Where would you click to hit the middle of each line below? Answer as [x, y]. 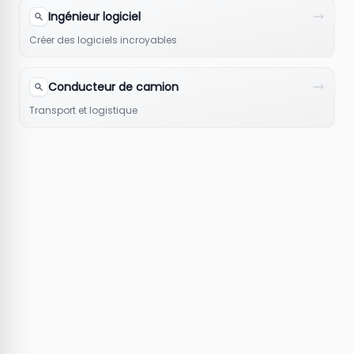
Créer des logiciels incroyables [103, 40]
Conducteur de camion [113, 87]
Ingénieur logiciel [94, 16]
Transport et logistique [83, 110]
